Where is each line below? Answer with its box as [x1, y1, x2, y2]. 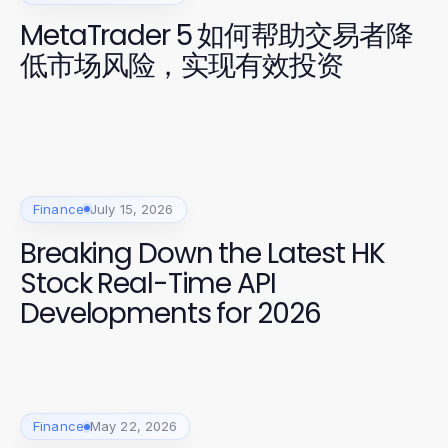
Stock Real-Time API [20, 263, 276, 303]
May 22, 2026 [89, 418, 178, 435]
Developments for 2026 [20, 293, 321, 333]
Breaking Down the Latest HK [20, 233, 385, 273]
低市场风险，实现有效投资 [20, 46, 343, 85]
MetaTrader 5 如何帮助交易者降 [20, 16, 413, 55]
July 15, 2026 [89, 200, 174, 217]
